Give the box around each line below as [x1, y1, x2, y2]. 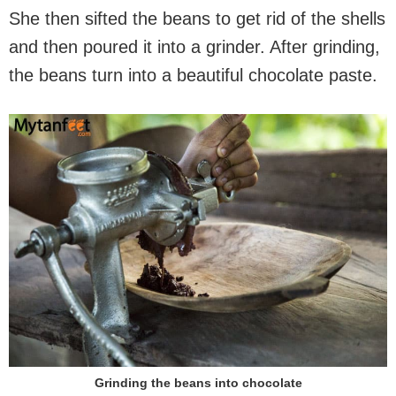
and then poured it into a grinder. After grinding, [9, 37, 380, 57]
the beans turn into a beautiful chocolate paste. [9, 65, 377, 85]
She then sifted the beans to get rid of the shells [9, 9, 385, 28]
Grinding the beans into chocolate [94, 376, 302, 390]
